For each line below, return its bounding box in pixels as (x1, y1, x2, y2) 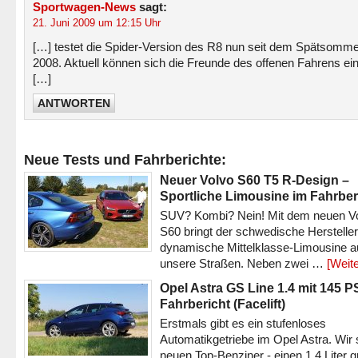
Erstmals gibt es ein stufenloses (160, 316, 326, 330)
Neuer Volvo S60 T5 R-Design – (160, 173, 349, 187)
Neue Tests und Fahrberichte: (24, 152, 226, 168)
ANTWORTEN (38, 97, 110, 109)
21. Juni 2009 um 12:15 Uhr (33, 17, 161, 29)
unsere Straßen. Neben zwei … (160, 257, 327, 270)
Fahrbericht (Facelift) (160, 296, 285, 311)
